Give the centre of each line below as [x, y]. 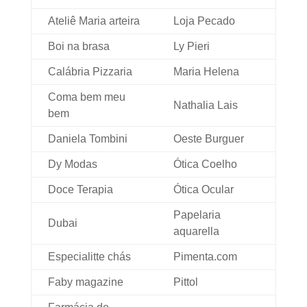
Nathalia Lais [205, 106]
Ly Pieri [191, 47]
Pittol [185, 282]
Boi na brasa [78, 47]
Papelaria [197, 215]
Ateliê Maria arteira [94, 21]
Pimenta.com [205, 257]
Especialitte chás [89, 257]
